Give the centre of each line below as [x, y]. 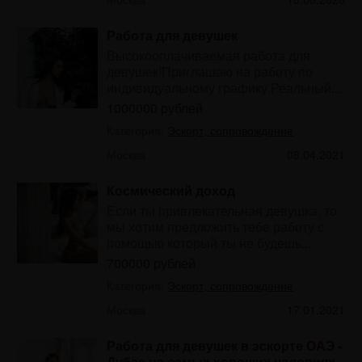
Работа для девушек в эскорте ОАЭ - [224, 345]
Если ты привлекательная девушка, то [221, 210]
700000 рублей [151, 263]
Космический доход [170, 190]
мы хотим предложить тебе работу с [215, 226]
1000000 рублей [154, 107]
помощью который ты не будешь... [208, 242]
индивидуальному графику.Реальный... [223, 87]
